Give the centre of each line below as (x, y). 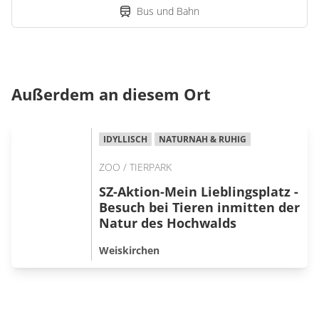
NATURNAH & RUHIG (203, 139)
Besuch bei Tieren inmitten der (199, 207)
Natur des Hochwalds (168, 223)
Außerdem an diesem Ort (111, 94)
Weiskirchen (129, 250)
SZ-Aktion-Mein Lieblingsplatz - (199, 192)
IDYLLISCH (125, 139)
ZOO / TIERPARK (135, 167)
